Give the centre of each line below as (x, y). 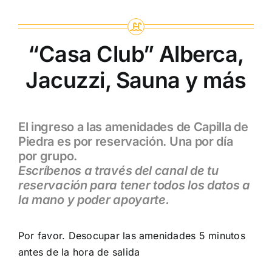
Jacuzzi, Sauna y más (136, 80)
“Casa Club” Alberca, (136, 54)
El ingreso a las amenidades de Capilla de (133, 127)
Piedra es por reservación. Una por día (125, 142)
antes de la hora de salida (79, 252)
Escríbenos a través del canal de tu (118, 171)
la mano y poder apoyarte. (93, 200)
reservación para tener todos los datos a (134, 185)
